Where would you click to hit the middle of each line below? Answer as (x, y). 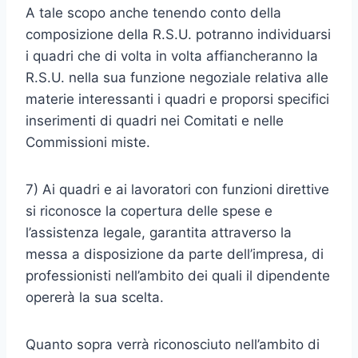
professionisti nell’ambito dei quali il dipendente (178, 276)
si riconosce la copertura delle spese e (149, 211)
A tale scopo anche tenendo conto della (153, 13)
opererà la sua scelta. (95, 297)
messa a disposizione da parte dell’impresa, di (175, 254)
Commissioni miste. (88, 142)
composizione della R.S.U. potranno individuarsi (178, 34)
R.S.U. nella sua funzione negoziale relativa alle (177, 78)
